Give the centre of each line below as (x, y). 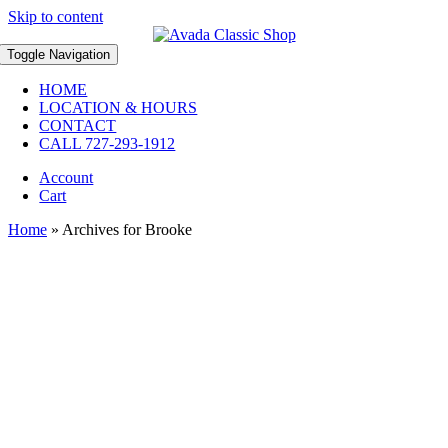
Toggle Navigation (59, 54)
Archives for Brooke (127, 229)
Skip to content (55, 16)
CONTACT (78, 125)
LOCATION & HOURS (118, 107)
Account (66, 177)
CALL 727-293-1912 (107, 143)
